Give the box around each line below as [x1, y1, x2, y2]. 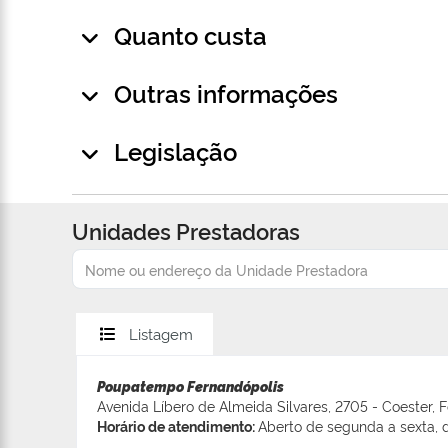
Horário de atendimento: [97, 416, 258, 436]
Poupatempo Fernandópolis [97, 376, 284, 397]
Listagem [129, 323, 193, 345]
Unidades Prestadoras [72, 215, 300, 246]
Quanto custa [114, 18, 267, 52]
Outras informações [114, 76, 338, 110]
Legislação [114, 134, 237, 168]
